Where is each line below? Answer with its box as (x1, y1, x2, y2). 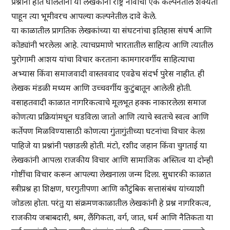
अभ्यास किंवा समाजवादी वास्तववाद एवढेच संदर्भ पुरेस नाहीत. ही (11, 68, 205, 80)
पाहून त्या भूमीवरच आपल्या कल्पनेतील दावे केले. (11, 10, 157, 22)
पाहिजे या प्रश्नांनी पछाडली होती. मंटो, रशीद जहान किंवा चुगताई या (11, 140, 207, 151)
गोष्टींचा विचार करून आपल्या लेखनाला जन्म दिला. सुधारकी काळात (11, 168, 212, 180)
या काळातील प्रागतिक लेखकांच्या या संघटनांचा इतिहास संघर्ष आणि (11, 25, 213, 36)
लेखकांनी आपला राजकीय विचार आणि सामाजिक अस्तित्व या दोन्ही (11, 154, 214, 166)
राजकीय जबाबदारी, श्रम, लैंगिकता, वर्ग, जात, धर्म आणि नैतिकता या (11, 212, 214, 223)
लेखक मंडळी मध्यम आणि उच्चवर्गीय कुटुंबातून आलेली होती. (11, 82, 192, 94)
